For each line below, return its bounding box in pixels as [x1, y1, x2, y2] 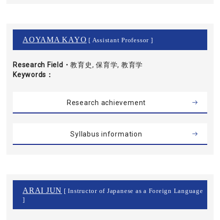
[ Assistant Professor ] [86, 37, 153, 44]
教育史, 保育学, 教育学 [70, 61, 143, 69]
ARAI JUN [23, 186, 62, 194]
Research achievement [66, 99, 146, 107]
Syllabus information [70, 130, 142, 138]
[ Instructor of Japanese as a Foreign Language [62, 188, 203, 194]
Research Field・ [13, 61, 71, 69]
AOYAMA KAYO [23, 35, 87, 44]
